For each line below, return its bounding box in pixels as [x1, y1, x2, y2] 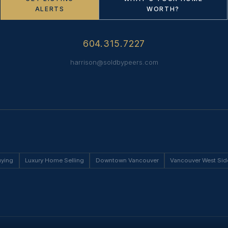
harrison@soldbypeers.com [70, 58, 158, 67]
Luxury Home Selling [24, 156, 84, 164]
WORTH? [146, 5, 180, 13]
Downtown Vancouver [95, 156, 159, 164]
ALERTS [35, 5, 65, 13]
